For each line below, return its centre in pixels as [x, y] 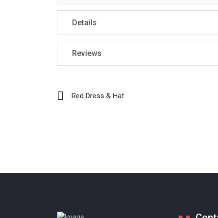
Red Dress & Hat [98, 96]
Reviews [87, 54]
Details [84, 23]
